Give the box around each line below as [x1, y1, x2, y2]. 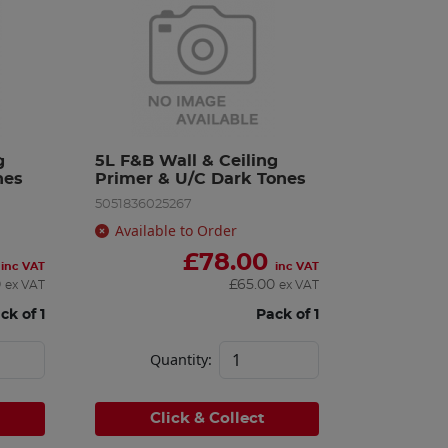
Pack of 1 [255, 306, 319, 322]
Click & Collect [149, 410, 265, 426]
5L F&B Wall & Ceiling [95, 152, 279, 169]
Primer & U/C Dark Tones [95, 170, 307, 187]
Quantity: [149, 349, 212, 369]
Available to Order [115, 220, 238, 240]
